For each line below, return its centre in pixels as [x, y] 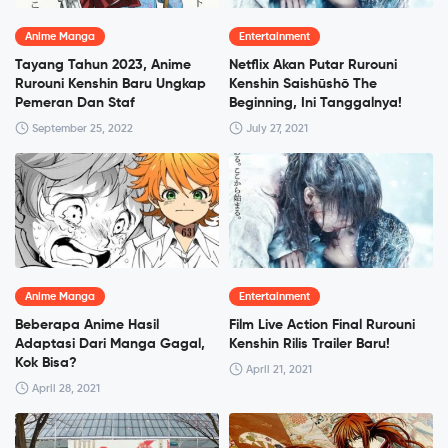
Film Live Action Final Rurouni [322, 324]
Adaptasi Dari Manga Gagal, [110, 343]
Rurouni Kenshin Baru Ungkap [110, 83]
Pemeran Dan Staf [75, 102]
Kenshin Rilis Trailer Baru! [309, 343]
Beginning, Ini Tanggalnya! [315, 102]
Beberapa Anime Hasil [87, 324]
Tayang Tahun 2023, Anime [103, 64]
